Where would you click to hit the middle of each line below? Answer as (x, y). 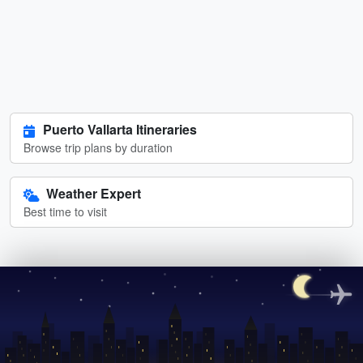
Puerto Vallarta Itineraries (120, 129)
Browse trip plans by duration (98, 147)
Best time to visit (65, 211)
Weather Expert (94, 193)
